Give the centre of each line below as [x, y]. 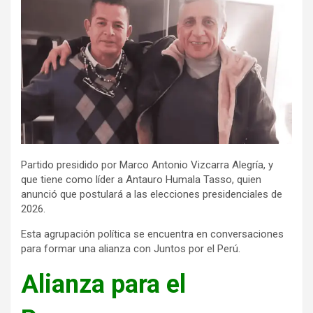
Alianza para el [103, 284]
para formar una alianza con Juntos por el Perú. [131, 248]
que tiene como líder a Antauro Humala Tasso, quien [141, 179]
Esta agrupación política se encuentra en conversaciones [152, 234]
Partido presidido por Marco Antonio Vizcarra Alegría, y [147, 165]
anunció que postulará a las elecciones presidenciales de [152, 194]
